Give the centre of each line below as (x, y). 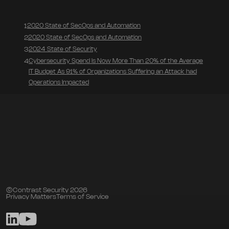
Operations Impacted (59, 82)
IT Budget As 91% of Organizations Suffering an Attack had (113, 72)
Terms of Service (83, 197)
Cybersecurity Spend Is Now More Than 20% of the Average (116, 61)
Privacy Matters (31, 197)
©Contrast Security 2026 (47, 190)
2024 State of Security (63, 49)
